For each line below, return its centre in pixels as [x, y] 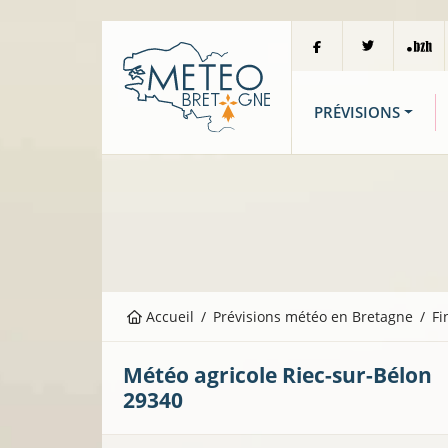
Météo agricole [202, 375]
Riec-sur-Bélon [357, 375]
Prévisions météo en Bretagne [313, 317]
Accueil [168, 317]
